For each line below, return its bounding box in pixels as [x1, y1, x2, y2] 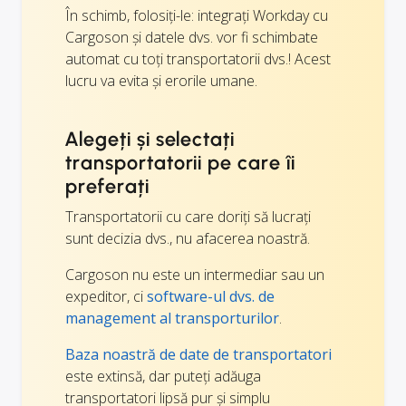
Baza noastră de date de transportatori [65, 344, 332, 365]
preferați [65, 174, 150, 199]
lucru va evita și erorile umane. [65, 71, 257, 92]
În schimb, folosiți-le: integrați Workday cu [65, 5, 328, 26]
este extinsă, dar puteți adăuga [65, 366, 261, 387]
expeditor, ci [65, 286, 147, 307]
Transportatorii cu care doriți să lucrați [65, 207, 311, 227]
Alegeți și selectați [65, 127, 236, 152]
